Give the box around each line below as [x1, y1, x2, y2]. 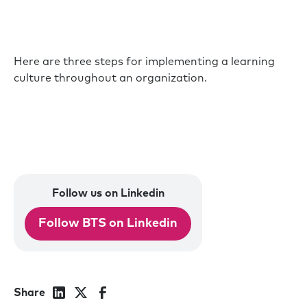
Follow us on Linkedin [51, 188, 164, 199]
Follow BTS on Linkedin [38, 217, 177, 230]
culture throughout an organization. [14, 73, 207, 84]
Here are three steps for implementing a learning [14, 56, 275, 67]
